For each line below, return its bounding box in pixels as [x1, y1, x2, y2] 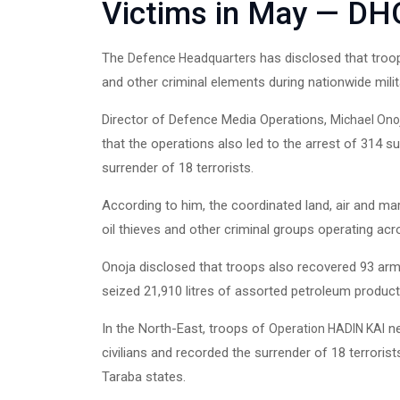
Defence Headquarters [128, 51, 256, 65]
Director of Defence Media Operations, [102, 112, 330, 128]
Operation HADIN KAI [269, 321, 385, 336]
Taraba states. [102, 369, 186, 385]
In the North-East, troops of [102, 321, 269, 337]
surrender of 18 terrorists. [102, 160, 254, 176]
